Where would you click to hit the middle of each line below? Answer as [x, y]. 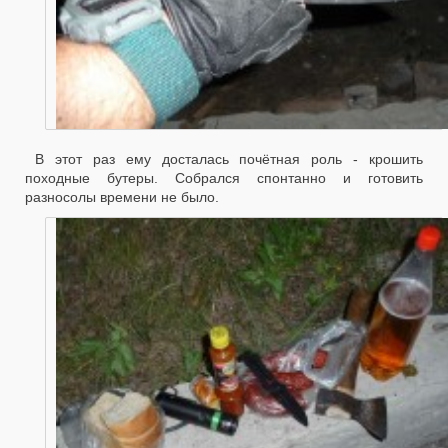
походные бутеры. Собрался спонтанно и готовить [224, 178]
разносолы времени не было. [122, 197]
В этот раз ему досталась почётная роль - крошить [229, 159]
